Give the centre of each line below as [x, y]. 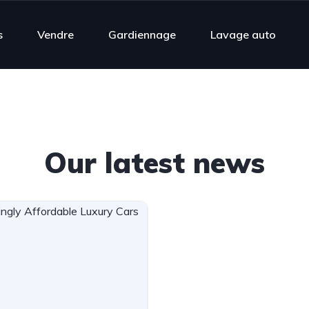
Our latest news [154, 162]
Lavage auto [243, 34]
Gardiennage [142, 34]
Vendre [56, 34]
